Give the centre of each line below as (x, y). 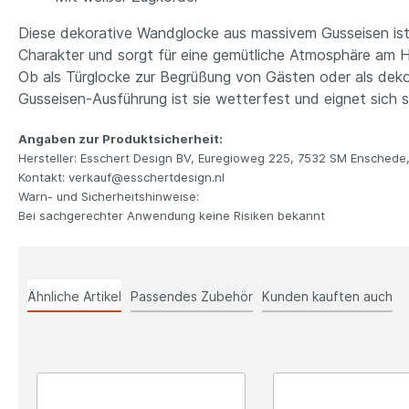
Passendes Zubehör (192, 296)
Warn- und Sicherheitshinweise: (109, 196)
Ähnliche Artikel (74, 296)
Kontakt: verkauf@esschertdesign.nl (121, 177)
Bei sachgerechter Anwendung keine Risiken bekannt (172, 215)
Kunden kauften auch (327, 296)
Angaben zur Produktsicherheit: (121, 139)
